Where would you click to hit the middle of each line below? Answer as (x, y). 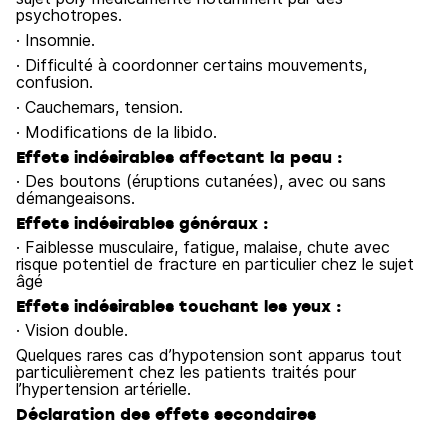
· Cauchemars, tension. (99, 107)
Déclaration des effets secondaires (166, 414)
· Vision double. (72, 330)
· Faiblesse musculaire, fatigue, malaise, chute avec (203, 247)
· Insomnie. (55, 40)
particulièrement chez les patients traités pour (186, 372)
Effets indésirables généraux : (142, 223)
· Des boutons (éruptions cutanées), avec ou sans (201, 181)
